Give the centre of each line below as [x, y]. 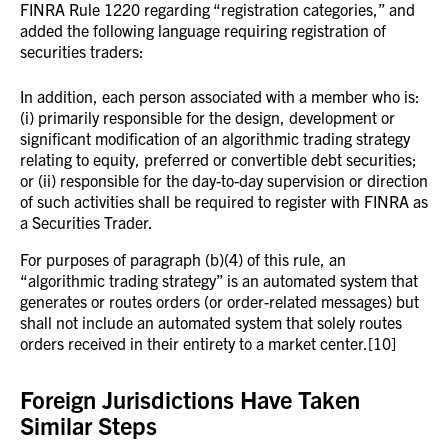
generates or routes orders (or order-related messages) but [219, 301]
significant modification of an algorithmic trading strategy [215, 138]
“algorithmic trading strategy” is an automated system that [219, 280]
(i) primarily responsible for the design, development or [207, 117]
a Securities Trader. [86, 222]
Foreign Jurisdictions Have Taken [190, 399]
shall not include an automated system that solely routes [211, 322]
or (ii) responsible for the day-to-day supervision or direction [224, 180]
